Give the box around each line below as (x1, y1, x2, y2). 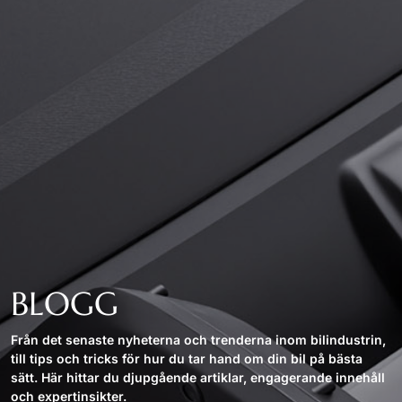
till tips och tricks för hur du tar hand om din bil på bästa (11, 351, 363, 367)
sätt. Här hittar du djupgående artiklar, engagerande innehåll (11, 370, 385, 386)
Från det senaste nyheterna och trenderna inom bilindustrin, (11, 332, 386, 348)
